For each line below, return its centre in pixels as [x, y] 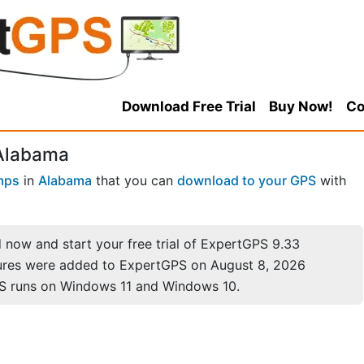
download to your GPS [247, 181]
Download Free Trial [188, 106]
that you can [134, 181]
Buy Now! [301, 106]
